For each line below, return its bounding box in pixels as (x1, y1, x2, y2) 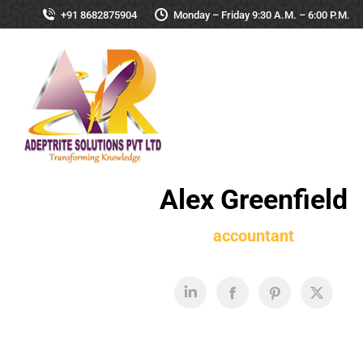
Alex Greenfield (160, 183, 348, 216)
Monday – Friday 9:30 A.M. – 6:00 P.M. (173, 8, 350, 21)
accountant (213, 226, 295, 246)
